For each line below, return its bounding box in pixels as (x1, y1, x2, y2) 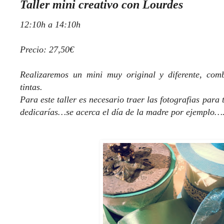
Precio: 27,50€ (20, 44, 74, 55)
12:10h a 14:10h (20, 19, 80, 30)
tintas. (20, 82, 42, 92)
